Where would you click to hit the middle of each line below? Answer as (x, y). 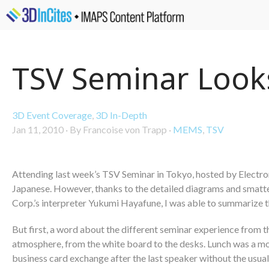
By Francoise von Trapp (118, 129)
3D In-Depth (121, 115)
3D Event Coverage (52, 115)
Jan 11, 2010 (38, 129)
